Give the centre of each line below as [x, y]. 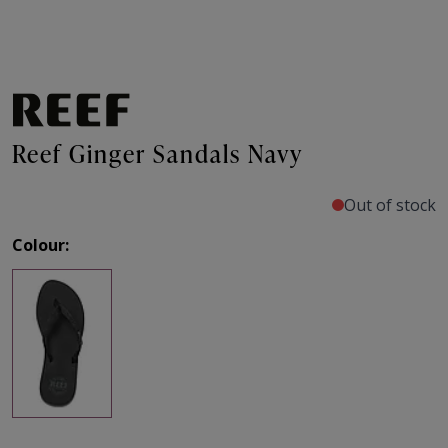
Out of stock [390, 205]
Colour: [40, 245]
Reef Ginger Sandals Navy [157, 154]
